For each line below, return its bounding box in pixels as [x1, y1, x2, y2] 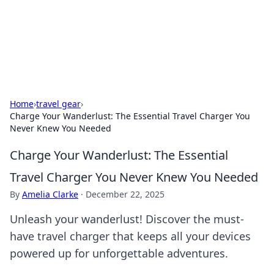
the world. [10, 46, 51, 58]
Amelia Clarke [22, 188, 78, 200]
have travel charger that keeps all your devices [10, 229, 251, 243]
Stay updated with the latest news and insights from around [10, 34, 257, 46]
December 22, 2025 [86, 188, 165, 200]
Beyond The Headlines [10, 14, 164, 34]
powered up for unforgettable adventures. [10, 246, 228, 261]
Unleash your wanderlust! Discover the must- [10, 212, 244, 226]
